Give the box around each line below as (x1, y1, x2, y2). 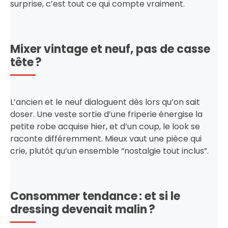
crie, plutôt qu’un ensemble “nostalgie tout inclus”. (10, 145, 209, 157)
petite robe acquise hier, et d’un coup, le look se (10, 120, 200, 132)
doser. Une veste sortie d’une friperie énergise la (10, 108, 203, 120)
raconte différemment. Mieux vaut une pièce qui (10, 132, 202, 145)
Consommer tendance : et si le (10, 188, 180, 204)
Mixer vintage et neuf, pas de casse (10, 41, 210, 57)
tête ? (10, 54, 42, 70)
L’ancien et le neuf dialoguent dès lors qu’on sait (10, 96, 200, 108)
